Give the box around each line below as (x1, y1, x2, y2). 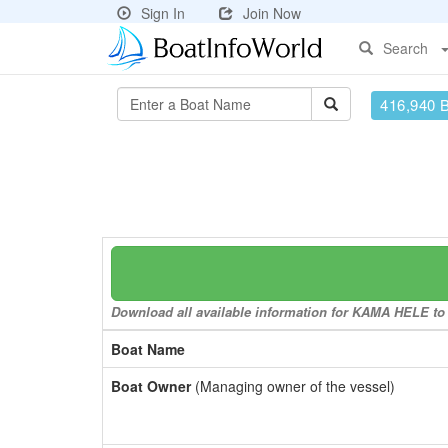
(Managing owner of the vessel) (191, 376, 395, 396)
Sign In (141, 3, 185, 23)
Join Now (243, 3, 301, 23)
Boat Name (111, 339, 185, 359)
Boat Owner (111, 376, 191, 396)
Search (383, 38, 428, 58)
